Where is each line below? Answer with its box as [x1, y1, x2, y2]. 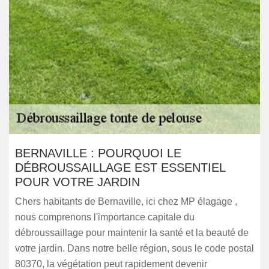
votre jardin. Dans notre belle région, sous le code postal [15, 243, 254, 253]
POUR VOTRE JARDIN [15, 175, 140, 189]
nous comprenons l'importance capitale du [15, 212, 195, 222]
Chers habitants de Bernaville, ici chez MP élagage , [15, 196, 237, 207]
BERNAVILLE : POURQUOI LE [15, 147, 181, 160]
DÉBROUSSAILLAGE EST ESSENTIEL [15, 161, 225, 174]
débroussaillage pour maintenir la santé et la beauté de [15, 228, 249, 238]
